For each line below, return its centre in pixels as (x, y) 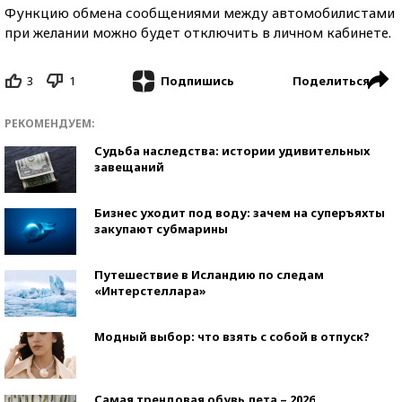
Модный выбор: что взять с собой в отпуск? (232, 337)
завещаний (129, 167)
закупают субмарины (161, 229)
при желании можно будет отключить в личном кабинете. (198, 32)
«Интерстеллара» (150, 291)
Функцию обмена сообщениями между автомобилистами (200, 12)
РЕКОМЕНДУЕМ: (50, 124)
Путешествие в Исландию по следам (209, 275)
